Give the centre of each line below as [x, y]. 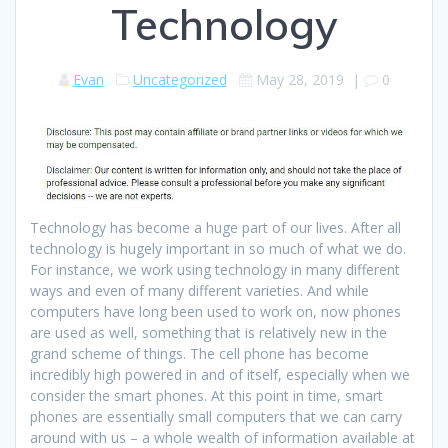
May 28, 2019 [299, 79]
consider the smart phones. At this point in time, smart [206, 396]
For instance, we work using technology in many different [215, 270]
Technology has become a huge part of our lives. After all [215, 228]
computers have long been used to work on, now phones [215, 312]
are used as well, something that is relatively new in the [208, 333]
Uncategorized [179, 79]
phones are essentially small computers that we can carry [216, 417]
